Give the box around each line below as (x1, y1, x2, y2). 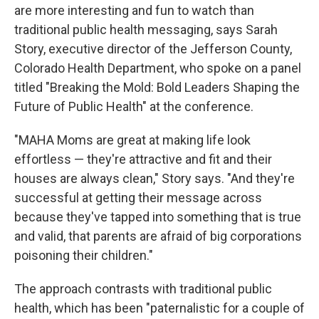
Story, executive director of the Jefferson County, (14, 41, 292, 56)
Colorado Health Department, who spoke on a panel (14, 61, 301, 75)
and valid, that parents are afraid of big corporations (14, 229, 302, 244)
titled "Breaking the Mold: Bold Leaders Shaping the (14, 80, 300, 95)
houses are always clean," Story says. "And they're (14, 171, 295, 186)
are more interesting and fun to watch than (14, 3, 254, 18)
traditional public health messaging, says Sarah (14, 22, 278, 37)
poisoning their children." (14, 248, 153, 263)
